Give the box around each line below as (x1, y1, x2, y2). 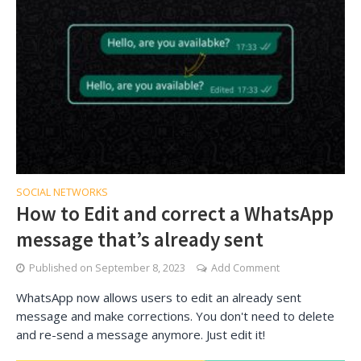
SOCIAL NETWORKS (16, 185, 108, 199)
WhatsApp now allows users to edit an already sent (16, 288, 301, 305)
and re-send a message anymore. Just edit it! (16, 326, 265, 342)
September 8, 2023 (95, 260, 185, 275)
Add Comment (211, 260, 280, 275)
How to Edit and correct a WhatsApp (16, 200, 334, 226)
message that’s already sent (16, 226, 263, 252)
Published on (29, 260, 95, 275)
